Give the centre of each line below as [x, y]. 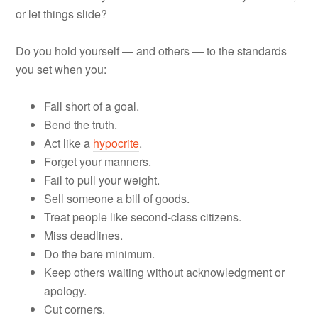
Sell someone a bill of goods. [117, 198]
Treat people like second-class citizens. [143, 216]
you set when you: [61, 69]
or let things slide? [62, 13]
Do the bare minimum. [100, 253]
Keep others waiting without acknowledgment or [165, 272]
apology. [66, 290]
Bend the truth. [81, 124]
